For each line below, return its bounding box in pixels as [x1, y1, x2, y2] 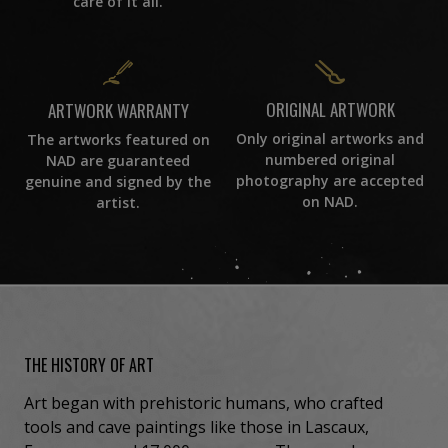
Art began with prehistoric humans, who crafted [24, 391, 383, 414]
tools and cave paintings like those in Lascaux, [24, 415, 369, 438]
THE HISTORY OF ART [24, 352, 154, 377]
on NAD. [302, 192, 358, 212]
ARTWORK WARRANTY [47, 97, 189, 123]
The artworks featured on [26, 129, 210, 149]
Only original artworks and [236, 129, 424, 149]
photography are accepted [236, 171, 424, 191]
